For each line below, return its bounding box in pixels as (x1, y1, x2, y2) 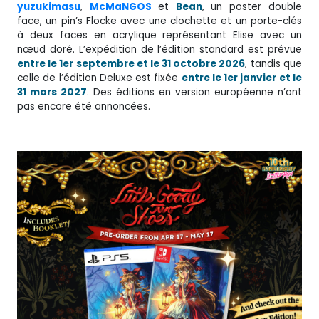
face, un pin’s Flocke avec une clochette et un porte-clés (17, 14, 302, 28)
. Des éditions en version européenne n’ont (87, 85, 302, 99)
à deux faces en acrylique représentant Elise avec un (17, 28, 302, 42)
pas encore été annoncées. (17, 99, 150, 113)
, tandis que (245, 56, 302, 70)
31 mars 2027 (17, 85, 87, 99)
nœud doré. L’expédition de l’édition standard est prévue (17, 42, 302, 56)
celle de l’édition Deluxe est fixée (17, 70, 182, 85)
